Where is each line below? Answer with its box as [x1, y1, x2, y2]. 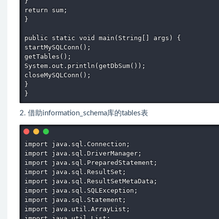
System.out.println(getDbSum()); [24, 62, 150, 69]
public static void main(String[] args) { [24, 34, 185, 42]
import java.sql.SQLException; [24, 186, 142, 194]
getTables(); [24, 53, 75, 60]
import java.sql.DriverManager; [24, 149, 146, 157]
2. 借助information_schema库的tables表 [20, 109, 150, 117]
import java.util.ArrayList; [24, 205, 134, 213]
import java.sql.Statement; [24, 196, 130, 203]
